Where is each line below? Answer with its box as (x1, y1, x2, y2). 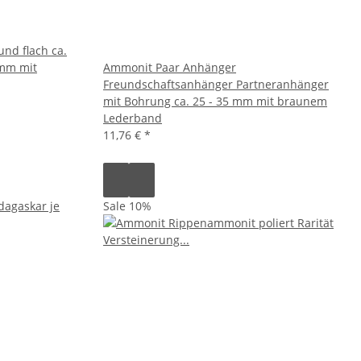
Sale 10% (103, 197, 151, 214)
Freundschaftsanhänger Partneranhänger (103, 76, 329, 92)
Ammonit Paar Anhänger (103, 59, 236, 75)
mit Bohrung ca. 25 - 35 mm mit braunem (103, 93, 327, 109)
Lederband (103, 110, 162, 126)
